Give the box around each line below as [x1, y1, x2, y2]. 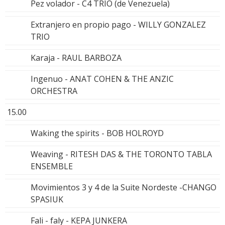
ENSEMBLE [31, 160, 73, 172]
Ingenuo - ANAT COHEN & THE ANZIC [31, 73, 174, 84]
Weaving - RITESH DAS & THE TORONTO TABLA [31, 148, 212, 160]
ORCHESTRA [31, 85, 77, 96]
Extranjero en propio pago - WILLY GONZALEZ [31, 19, 206, 30]
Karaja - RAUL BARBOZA [31, 52, 122, 63]
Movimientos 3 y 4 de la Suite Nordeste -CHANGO [31, 181, 216, 193]
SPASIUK [31, 193, 63, 205]
